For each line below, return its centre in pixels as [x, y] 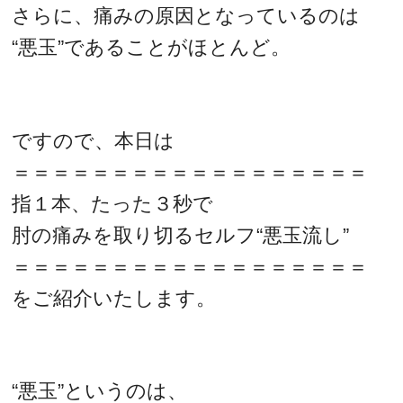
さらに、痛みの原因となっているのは [186, 15]
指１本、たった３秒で [113, 203]
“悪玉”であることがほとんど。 [152, 47]
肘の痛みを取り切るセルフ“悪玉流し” [181, 235]
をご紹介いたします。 [114, 298]
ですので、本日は [94, 140]
